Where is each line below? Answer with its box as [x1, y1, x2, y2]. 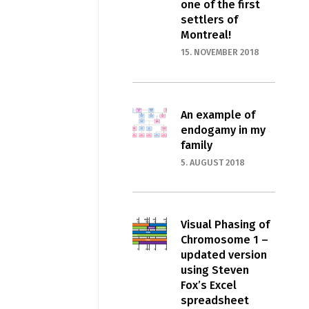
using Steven [180, 263, 249, 277]
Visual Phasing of [180, 217, 270, 231]
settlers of [180, 13, 238, 27]
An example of [180, 108, 255, 121]
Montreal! [180, 28, 231, 42]
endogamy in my [180, 123, 266, 137]
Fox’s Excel [180, 278, 237, 292]
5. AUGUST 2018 [180, 157, 245, 168]
